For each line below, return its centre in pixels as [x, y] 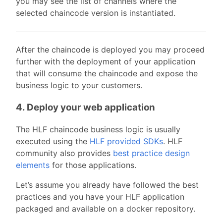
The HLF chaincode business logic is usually [98, 130]
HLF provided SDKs [126, 141]
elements [33, 165]
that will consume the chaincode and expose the [107, 73]
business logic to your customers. [79, 85]
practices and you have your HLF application [100, 197]
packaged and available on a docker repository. [106, 209]
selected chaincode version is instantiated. [96, 13]
